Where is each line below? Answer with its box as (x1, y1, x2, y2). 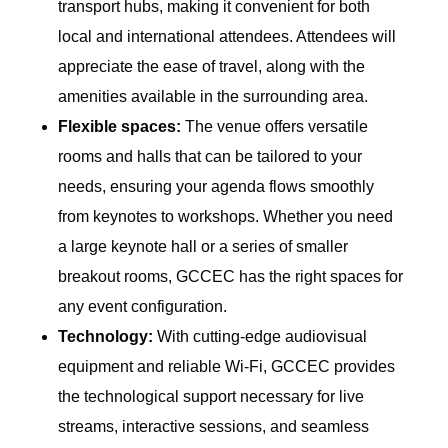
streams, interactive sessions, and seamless (58, 418, 370, 436)
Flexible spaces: (58, 118, 182, 136)
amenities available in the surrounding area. (58, 88, 369, 106)
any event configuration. (58, 298, 228, 316)
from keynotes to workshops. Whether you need (58, 208, 394, 226)
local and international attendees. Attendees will (58, 28, 397, 46)
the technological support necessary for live (58, 388, 365, 406)
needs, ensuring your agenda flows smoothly (58, 178, 375, 196)
